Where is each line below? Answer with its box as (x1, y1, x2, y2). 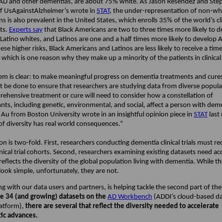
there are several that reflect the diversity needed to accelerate (25, 203, 219, 211)
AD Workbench (108, 193, 152, 201)
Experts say (9, 26, 43, 34)
